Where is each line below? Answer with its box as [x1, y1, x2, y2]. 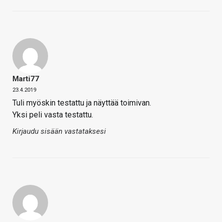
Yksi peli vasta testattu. [12, 110, 93, 119]
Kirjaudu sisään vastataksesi [12, 126, 106, 136]
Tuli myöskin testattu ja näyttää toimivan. [12, 98, 151, 108]
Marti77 [12, 74, 39, 83]
